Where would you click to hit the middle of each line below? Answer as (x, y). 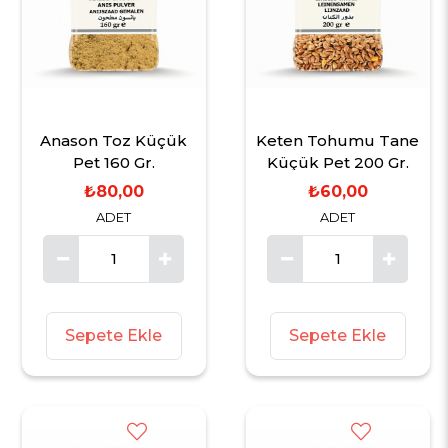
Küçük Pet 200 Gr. (337, 162)
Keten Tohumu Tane (338, 140)
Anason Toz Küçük (88, 140)
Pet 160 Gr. (113, 162)
